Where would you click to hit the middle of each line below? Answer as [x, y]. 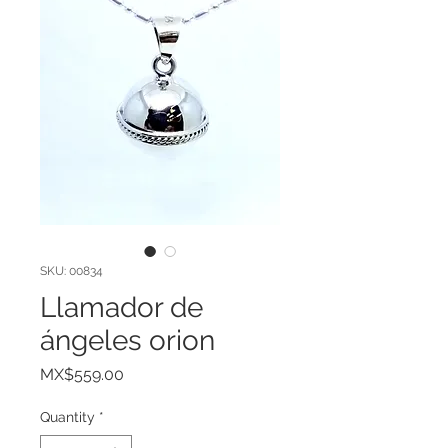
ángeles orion [127, 340]
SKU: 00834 [71, 270]
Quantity [67, 416]
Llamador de [121, 307]
